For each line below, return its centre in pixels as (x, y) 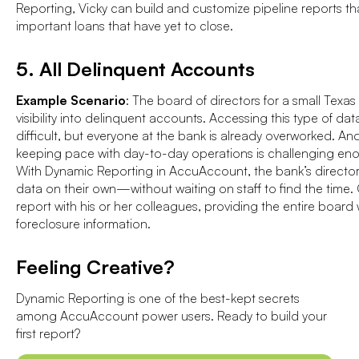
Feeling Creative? (95, 266)
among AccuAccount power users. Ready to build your (171, 315)
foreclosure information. (83, 223)
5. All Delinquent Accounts (135, 69)
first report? (48, 333)
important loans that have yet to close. (125, 25)
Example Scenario (71, 100)
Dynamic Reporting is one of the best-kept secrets (158, 298)
